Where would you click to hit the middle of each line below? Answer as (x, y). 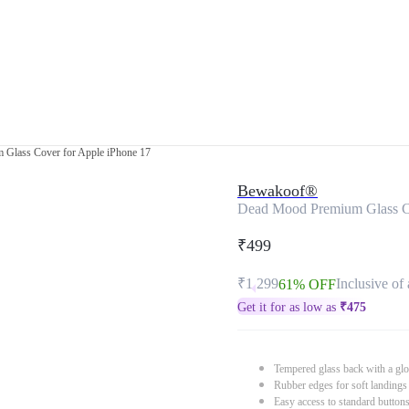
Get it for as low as (288, 307)
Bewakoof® (278, 191)
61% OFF (307, 284)
